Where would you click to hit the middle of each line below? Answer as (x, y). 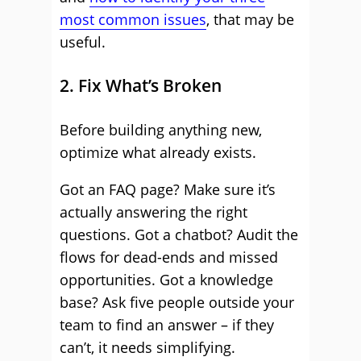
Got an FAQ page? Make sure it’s (168, 189)
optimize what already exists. (158, 152)
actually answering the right (154, 212)
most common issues (133, 19)
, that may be (250, 19)
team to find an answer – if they (167, 325)
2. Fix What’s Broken (141, 85)
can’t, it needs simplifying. (147, 347)
